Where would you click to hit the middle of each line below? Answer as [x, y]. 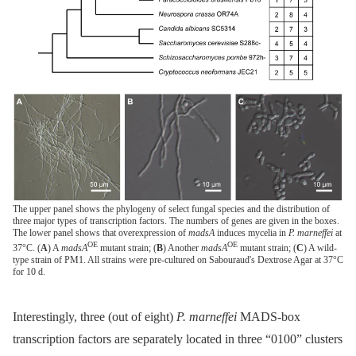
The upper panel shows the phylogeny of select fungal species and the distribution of [171, 209]
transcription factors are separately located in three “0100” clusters [178, 339]
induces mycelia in [252, 232]
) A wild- [320, 248]
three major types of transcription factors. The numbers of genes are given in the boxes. [176, 221]
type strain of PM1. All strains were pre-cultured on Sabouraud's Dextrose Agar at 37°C [178, 259]
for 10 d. [29, 271]
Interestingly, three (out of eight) [95, 316]
